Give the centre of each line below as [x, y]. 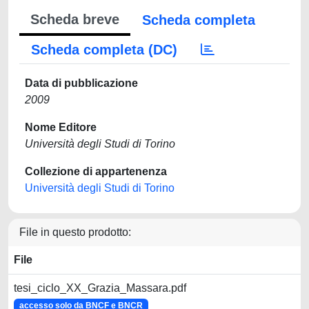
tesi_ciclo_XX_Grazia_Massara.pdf [100, 288]
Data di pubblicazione [81, 83]
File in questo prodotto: [75, 232]
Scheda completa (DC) [104, 50]
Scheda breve [75, 19]
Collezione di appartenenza [96, 171]
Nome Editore [61, 127]
